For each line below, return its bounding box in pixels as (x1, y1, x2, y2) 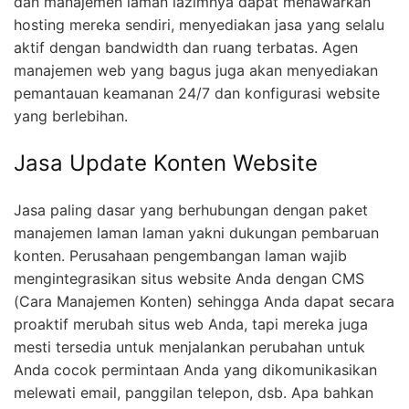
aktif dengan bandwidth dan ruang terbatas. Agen (14, 37, 358, 57)
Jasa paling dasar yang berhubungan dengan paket (14, 200, 368, 219)
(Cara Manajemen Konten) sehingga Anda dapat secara (14, 291, 394, 310)
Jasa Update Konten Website (14, 149, 318, 176)
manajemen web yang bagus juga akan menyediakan (14, 60, 378, 79)
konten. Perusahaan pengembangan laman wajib (14, 246, 347, 265)
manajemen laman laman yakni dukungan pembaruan (14, 223, 379, 242)
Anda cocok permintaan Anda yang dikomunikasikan (14, 360, 377, 379)
